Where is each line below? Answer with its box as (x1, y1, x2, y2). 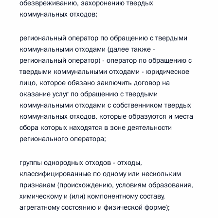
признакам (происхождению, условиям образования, (19, 180, 193, 190)
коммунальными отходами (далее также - (19, 44, 155, 54)
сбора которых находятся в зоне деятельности (19, 123, 172, 132)
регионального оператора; (19, 134, 106, 144)
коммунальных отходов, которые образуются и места (19, 111, 193, 121)
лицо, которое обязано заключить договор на (19, 78, 170, 88)
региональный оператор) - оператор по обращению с (19, 55, 192, 65)
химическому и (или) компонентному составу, (19, 191, 165, 201)
